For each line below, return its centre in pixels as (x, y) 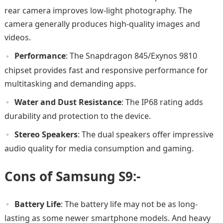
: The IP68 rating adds (162, 102)
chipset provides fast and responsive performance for (106, 70)
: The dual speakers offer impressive (145, 134)
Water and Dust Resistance (68, 102)
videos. (17, 38)
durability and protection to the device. (77, 116)
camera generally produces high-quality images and (102, 24)
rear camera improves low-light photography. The (98, 11)
